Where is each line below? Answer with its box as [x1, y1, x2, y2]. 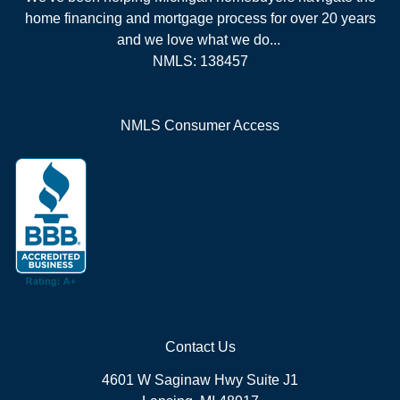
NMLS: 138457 [152, 53, 248, 69]
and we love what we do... [116, 31, 284, 47]
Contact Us [164, 338, 236, 354]
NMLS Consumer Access [121, 117, 279, 133]
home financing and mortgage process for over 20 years [24, 10, 376, 26]
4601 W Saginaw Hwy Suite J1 [102, 371, 298, 387]
